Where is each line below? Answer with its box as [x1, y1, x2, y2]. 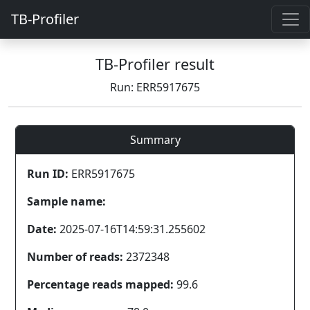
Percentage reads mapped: [27, 277, 174, 292]
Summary [129, 132, 181, 147]
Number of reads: [27, 249, 123, 264]
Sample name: [27, 194, 106, 209]
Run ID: [27, 166, 69, 181]
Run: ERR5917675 [110, 80, 200, 95]
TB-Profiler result [95, 54, 215, 74]
